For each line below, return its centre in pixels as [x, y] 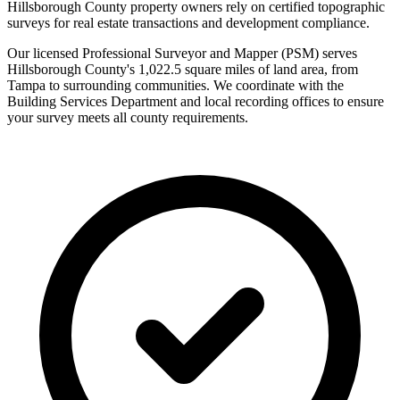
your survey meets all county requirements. [128, 118]
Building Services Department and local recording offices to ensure [196, 102]
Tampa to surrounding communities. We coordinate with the [175, 86]
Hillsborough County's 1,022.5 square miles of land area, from [183, 70]
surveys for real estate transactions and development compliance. [188, 23]
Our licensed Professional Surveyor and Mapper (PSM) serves [182, 54]
